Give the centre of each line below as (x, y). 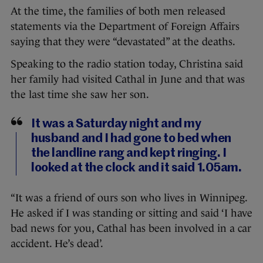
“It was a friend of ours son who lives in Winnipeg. (129, 198)
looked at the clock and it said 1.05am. (136, 168)
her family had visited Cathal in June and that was (128, 80)
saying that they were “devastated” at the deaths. (123, 42)
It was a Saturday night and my (116, 124)
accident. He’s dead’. (57, 244)
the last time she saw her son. (80, 95)
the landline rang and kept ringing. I (129, 154)
